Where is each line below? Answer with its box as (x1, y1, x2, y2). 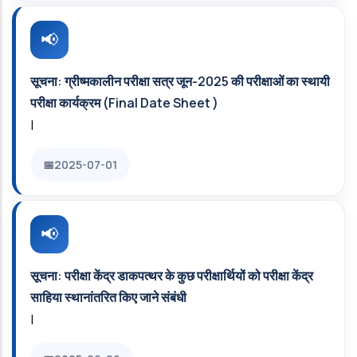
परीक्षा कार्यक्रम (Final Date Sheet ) (30, 94, 218, 112)
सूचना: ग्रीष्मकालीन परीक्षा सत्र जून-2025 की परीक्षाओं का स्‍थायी (30, 73, 330, 90)
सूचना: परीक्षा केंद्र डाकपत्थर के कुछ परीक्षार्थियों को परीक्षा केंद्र (30, 267, 313, 284)
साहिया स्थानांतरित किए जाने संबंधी (30, 288, 186, 306)
